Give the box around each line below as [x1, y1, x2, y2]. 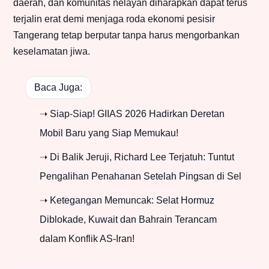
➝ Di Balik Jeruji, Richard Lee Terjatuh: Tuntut [40, 152, 234, 163]
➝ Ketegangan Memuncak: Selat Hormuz [40, 195, 214, 206]
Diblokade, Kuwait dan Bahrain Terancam [40, 214, 217, 225]
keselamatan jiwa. [13, 46, 90, 57]
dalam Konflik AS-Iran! [40, 234, 134, 244]
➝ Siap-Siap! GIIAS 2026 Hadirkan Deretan [40, 109, 225, 119]
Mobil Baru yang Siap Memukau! [40, 128, 178, 139]
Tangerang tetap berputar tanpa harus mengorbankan [13, 30, 240, 41]
